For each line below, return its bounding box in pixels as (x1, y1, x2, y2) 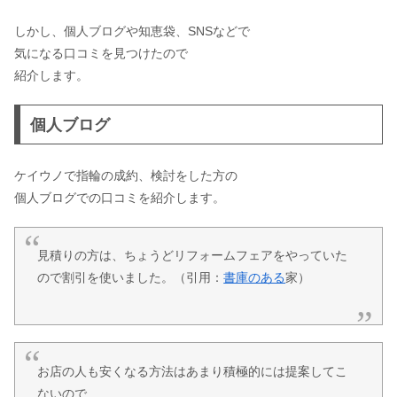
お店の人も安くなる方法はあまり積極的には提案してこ (37, 363, 348, 378)
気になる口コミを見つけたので (14, 46, 188, 61)
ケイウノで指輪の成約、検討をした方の (14, 168, 237, 183)
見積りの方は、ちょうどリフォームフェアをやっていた (37, 248, 348, 263)
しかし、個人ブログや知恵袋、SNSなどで (14, 24, 250, 39)
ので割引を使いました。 (37, 270, 175, 285)
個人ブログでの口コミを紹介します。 (14, 191, 225, 206)
